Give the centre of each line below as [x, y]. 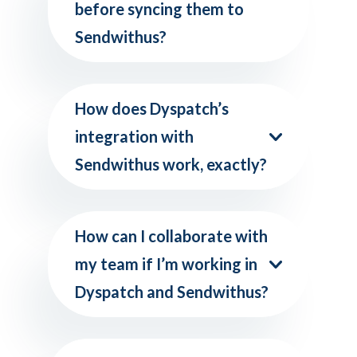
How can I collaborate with [171, 236]
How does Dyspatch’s [152, 108]
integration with [134, 136]
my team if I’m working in [166, 264]
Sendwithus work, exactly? [171, 164]
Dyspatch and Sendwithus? [172, 292]
